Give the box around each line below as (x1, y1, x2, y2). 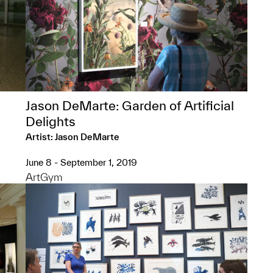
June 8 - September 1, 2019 (26, 157, 137, 168)
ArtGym (26, 171, 63, 183)
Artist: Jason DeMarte (26, 132, 119, 142)
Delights (26, 114, 76, 129)
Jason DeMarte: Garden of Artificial (26, 98, 234, 113)
